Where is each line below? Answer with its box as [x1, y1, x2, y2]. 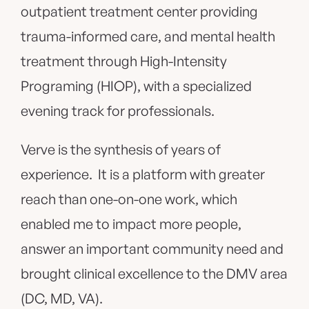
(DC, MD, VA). [21, 290, 106, 308]
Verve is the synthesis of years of [21, 141, 221, 159]
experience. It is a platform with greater [21, 166, 265, 183]
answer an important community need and [21, 240, 283, 258]
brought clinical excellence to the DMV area [21, 265, 288, 283]
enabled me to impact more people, [21, 215, 241, 233]
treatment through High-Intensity [21, 52, 227, 70]
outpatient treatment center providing [21, 3, 258, 21]
